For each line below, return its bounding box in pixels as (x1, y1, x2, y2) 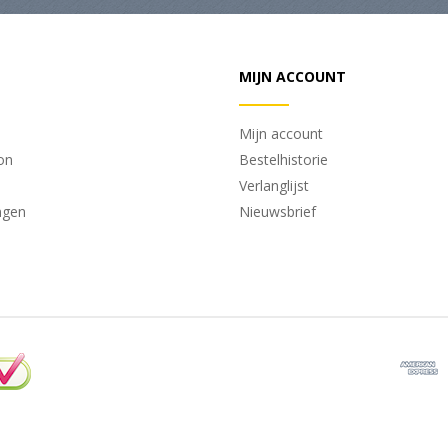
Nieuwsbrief (239, 202, 316, 222)
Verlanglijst (239, 176, 309, 196)
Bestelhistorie (239, 150, 328, 170)
